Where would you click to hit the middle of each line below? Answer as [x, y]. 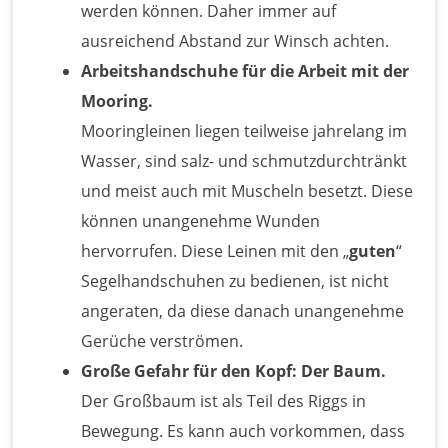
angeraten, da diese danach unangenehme [243, 310]
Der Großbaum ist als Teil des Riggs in [224, 400]
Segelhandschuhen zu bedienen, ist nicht [235, 280]
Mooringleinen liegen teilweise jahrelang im [244, 130]
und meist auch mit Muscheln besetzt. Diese [247, 190]
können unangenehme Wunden [201, 220]
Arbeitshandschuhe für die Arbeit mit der [245, 70]
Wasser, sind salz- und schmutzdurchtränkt [244, 160]
